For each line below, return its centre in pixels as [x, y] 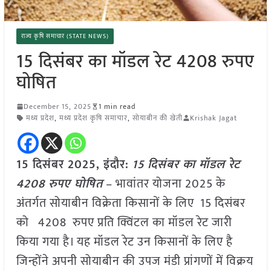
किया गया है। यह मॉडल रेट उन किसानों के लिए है [124, 242]
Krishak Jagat [213, 118]
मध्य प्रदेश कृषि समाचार [93, 118]
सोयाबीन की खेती [157, 118]
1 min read [117, 106]
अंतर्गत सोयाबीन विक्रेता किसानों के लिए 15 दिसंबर [131, 203]
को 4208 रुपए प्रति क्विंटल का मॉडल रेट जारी [124, 222]
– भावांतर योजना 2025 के [164, 184]
